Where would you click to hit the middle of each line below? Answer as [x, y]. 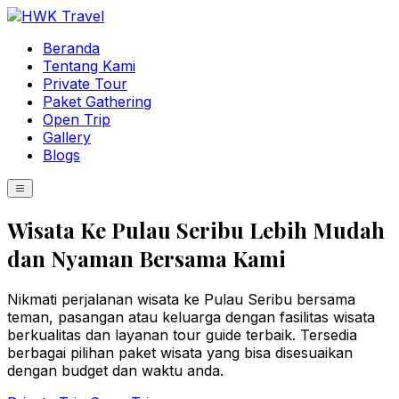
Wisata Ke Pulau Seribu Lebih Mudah [196, 229]
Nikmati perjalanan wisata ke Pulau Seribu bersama [181, 299]
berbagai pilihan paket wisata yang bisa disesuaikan [180, 352]
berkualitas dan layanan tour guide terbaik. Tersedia [182, 334]
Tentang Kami [89, 66]
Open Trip [77, 119]
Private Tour [85, 84]
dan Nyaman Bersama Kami [147, 258]
